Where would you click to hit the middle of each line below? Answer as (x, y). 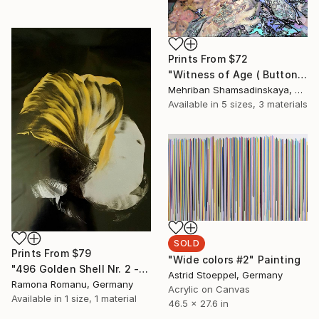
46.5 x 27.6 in (198, 303)
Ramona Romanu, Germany (72, 284)
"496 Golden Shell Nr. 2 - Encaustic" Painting (144, 269)
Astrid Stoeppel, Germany (225, 274)
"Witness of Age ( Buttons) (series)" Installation (302, 75)
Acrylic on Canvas (209, 289)
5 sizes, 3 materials (265, 104)
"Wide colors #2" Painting (234, 259)
